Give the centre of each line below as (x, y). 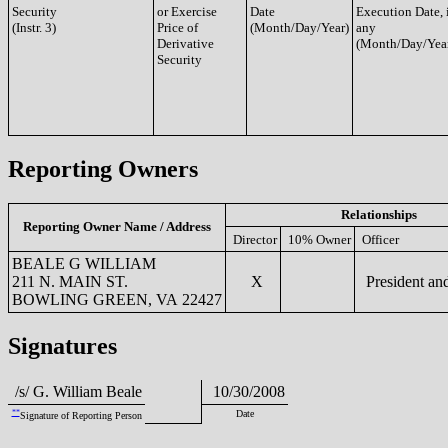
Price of (177, 27)
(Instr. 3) (34, 27)
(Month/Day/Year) (299, 27)
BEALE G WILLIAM (84, 263)
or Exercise (187, 11)
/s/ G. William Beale (76, 391)
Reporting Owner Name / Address (117, 226)
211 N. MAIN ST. (70, 281)
